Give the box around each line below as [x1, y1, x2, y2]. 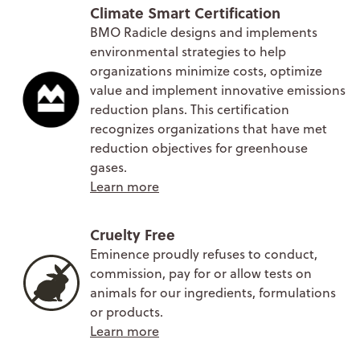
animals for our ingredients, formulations [90, 283, 336, 301]
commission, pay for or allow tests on [90, 264, 312, 282]
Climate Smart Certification [90, 2, 280, 23]
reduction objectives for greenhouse [90, 138, 308, 157]
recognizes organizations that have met [90, 119, 327, 137]
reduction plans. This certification [90, 100, 289, 118]
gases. [90, 157, 127, 176]
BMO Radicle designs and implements [90, 22, 317, 41]
